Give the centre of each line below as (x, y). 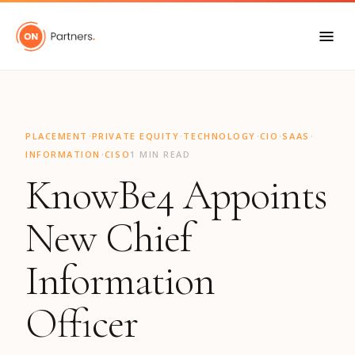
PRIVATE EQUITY (136, 136)
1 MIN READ (160, 154)
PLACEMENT (57, 136)
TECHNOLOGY (219, 136)
